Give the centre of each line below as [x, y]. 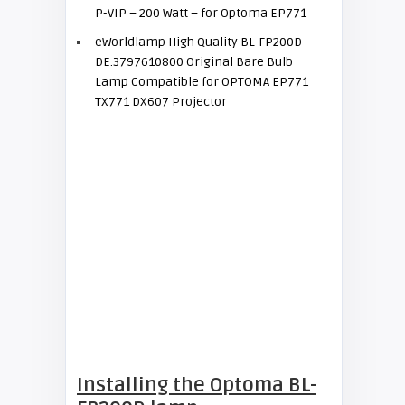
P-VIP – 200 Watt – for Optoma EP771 [201, 13]
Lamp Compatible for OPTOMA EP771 [202, 82]
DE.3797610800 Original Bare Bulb [194, 62]
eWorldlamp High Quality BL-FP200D [198, 42]
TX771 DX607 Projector [161, 102]
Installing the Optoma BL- [197, 385]
